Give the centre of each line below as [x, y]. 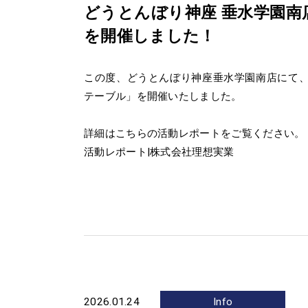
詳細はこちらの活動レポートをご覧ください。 [195, 134]
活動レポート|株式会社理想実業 [159, 152]
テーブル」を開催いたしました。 [163, 97]
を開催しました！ [150, 36]
